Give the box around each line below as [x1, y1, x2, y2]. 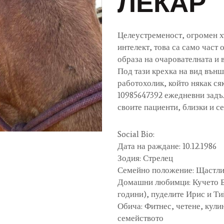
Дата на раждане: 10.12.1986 [117, 141, 216, 151]
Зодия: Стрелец [117, 153, 173, 163]
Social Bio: [117, 129, 154, 139]
